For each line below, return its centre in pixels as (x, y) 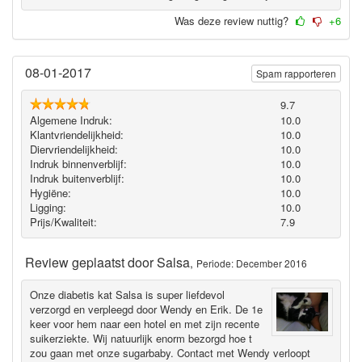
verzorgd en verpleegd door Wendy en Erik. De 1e (146, 309)
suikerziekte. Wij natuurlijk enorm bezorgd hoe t (141, 339)
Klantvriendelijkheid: (76, 135)
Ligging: (48, 208)
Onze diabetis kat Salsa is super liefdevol (127, 295)
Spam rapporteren (296, 73)
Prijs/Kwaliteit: (63, 222)
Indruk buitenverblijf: (77, 179)
